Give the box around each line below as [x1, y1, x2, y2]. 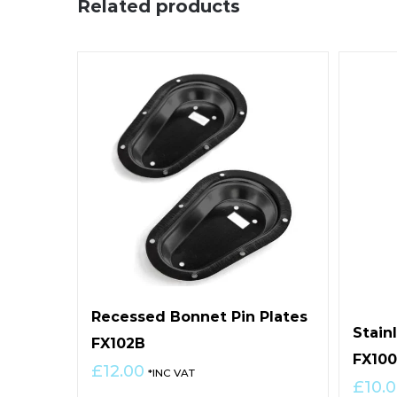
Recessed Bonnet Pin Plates [91, 308, 307, 326]
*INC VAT [148, 367, 195, 380]
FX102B [91, 335, 145, 353]
